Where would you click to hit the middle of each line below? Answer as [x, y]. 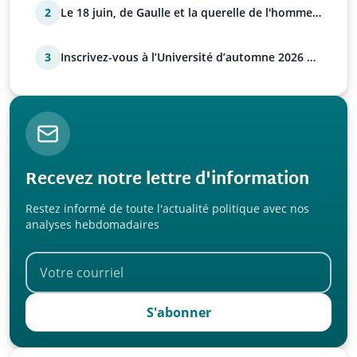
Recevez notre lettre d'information [167, 180]
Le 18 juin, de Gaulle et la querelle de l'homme [186, 12]
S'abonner [178, 312]
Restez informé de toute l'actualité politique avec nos [167, 208]
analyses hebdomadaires [92, 224]
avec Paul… [91, 28]
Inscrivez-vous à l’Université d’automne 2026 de [190, 57]
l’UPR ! [78, 73]
